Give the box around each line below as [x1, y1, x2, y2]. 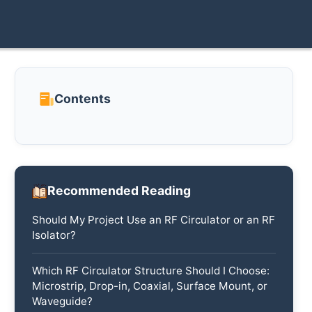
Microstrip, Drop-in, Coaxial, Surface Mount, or [32, 279, 268, 292]
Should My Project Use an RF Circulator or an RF [32, 212, 276, 226]
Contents [54, 91, 111, 107]
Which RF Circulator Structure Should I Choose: [32, 263, 270, 277]
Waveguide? [32, 294, 93, 308]
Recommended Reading [47, 183, 192, 198]
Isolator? [32, 228, 77, 242]
